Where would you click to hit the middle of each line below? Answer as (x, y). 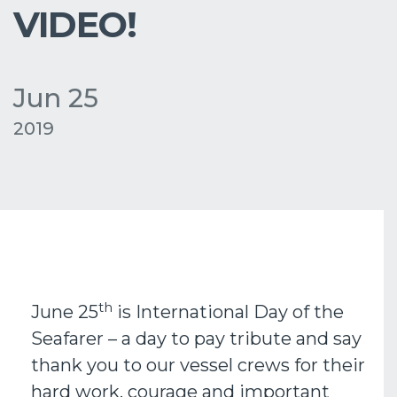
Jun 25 (56, 98)
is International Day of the (228, 312)
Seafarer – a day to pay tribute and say (196, 339)
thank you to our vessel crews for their (198, 365)
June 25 (65, 312)
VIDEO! (74, 24)
